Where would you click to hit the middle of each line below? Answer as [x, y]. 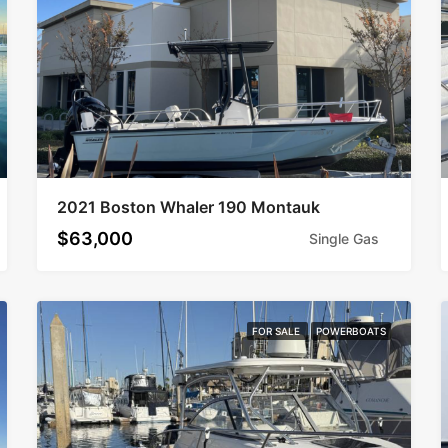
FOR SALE [277, 330]
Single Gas [343, 238]
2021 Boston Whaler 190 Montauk [189, 206]
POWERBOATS [350, 330]
